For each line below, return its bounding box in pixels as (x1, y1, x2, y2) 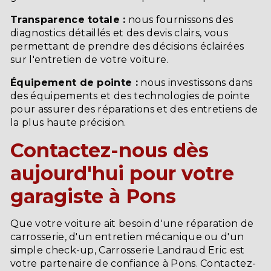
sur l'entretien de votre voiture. (10, 53, 169, 65)
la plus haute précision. (10, 116, 126, 128)
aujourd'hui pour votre (10, 161, 234, 185)
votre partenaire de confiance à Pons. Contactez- (10, 257, 256, 269)
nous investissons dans (138, 76, 253, 88)
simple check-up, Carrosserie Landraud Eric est (10, 244, 245, 256)
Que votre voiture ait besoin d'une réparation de (10, 217, 254, 229)
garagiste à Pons (10, 184, 176, 208)
